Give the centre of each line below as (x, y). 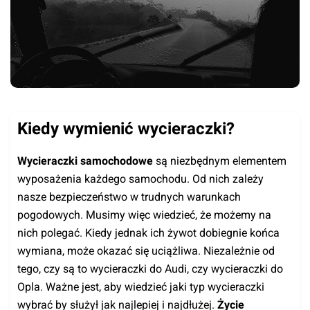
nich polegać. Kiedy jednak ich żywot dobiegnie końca (148, 232)
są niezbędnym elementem (220, 161)
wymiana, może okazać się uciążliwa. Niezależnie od (146, 250)
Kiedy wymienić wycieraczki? (126, 128)
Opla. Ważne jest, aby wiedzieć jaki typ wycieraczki (141, 286)
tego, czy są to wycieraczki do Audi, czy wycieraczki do (150, 268)
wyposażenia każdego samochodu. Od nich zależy (140, 179)
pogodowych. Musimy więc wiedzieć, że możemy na (144, 215)
